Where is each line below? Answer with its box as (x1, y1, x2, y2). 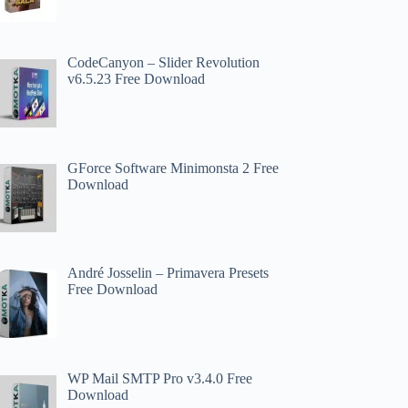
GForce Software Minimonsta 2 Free (67, 159, 280, 176)
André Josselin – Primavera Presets (67, 265, 270, 281)
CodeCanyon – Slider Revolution (67, 54, 260, 70)
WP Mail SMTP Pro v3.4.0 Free (67, 371, 253, 387)
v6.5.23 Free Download (67, 70, 206, 87)
